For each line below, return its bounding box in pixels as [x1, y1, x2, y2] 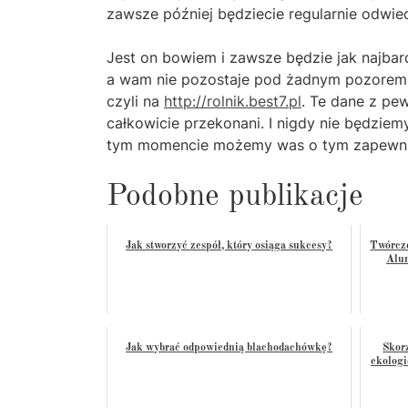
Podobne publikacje [107, 181, 363, 213]
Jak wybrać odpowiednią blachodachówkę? [126, 342, 333, 354]
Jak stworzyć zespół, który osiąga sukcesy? [126, 240, 333, 252]
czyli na [107, 92, 164, 111]
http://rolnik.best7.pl [164, 92, 301, 111]
